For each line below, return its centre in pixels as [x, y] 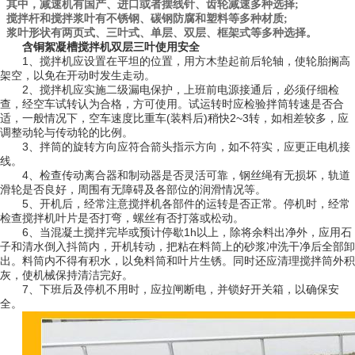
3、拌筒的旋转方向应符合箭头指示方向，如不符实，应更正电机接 [186, 147]
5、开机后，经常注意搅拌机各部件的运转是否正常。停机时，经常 [186, 204]
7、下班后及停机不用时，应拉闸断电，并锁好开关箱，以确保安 [181, 289]
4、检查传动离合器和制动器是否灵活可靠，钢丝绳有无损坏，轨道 [186, 175]
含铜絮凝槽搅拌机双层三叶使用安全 [111, 47]
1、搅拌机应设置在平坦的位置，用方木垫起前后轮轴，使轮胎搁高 [186, 61]
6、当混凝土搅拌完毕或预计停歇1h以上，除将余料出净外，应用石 [187, 232]
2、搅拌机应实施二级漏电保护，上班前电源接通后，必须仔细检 [181, 90]
